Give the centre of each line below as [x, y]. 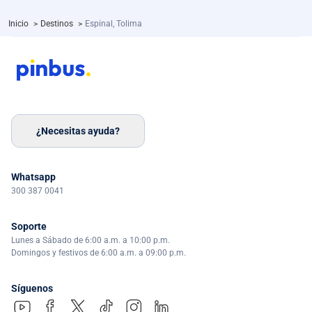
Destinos [58, 24]
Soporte [29, 227]
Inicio [19, 24]
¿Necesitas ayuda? [78, 131]
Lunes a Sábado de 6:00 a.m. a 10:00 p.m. [91, 241]
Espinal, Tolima [114, 24]
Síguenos [32, 289]
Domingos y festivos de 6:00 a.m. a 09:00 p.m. [99, 253]
